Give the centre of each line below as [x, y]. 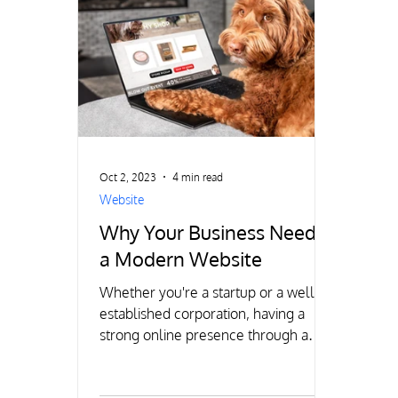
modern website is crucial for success [216, 356]
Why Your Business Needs [213, 232]
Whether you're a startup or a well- [210, 292]
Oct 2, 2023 [128, 177]
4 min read [198, 177]
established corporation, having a [203, 314]
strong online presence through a [204, 335]
